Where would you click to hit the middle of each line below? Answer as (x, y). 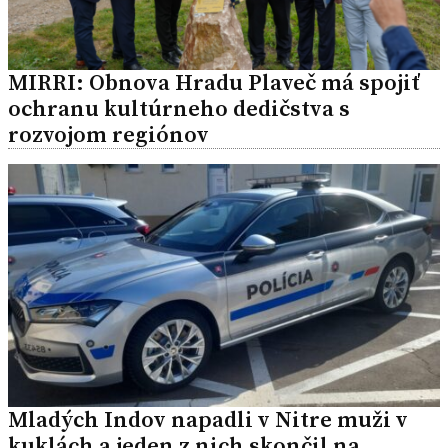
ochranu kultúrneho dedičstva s (179, 109)
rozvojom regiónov (108, 135)
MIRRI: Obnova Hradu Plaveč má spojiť (214, 83)
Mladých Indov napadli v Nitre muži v (208, 420)
